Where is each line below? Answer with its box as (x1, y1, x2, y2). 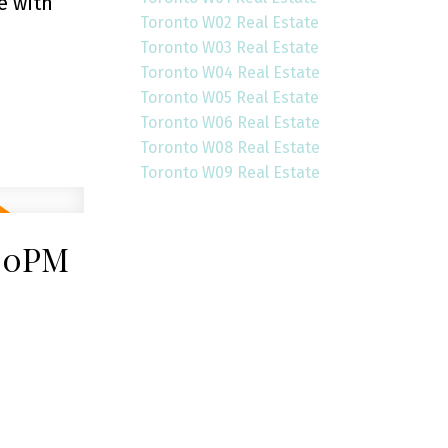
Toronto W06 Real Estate (140, 113, 321, 133)
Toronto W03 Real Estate (140, 38, 320, 58)
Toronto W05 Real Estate (140, 88, 320, 108)
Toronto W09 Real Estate (140, 163, 321, 183)
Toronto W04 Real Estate (140, 63, 321, 83)
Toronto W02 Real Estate (140, 13, 320, 33)
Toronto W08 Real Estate (140, 138, 321, 158)
